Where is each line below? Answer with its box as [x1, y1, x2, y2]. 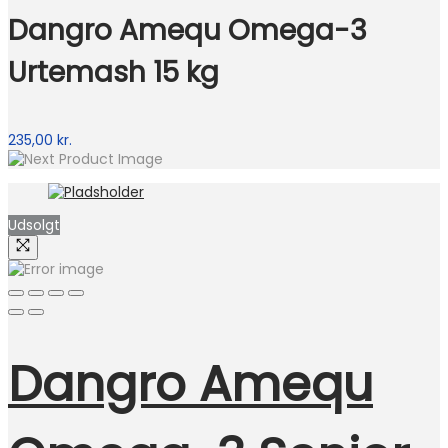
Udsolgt [8, 214, 60, 235]
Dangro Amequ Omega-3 [8, 10, 367, 50]
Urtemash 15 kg [8, 52, 219, 92]
